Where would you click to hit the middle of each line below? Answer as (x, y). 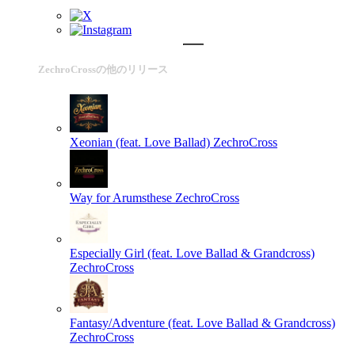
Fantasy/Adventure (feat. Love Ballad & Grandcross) (202, 323)
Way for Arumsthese (121, 197)
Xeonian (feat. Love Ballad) (140, 142)
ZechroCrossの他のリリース (103, 69)
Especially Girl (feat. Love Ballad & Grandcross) (192, 253)
